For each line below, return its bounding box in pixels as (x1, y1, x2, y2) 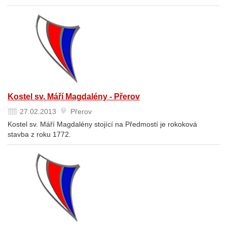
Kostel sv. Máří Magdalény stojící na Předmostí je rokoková (8, 120, 197, 128)
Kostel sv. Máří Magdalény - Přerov (8, 92, 140, 101)
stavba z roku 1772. (8, 130, 71, 138)
